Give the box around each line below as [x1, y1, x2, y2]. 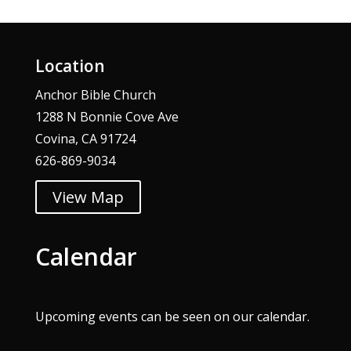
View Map [52, 186, 124, 208]
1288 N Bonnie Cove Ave [34, 107, 179, 125]
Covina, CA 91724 [34, 129, 136, 147]
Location [34, 54, 105, 77]
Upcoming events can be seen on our [34, 307, 257, 325]
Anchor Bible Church [34, 85, 156, 103]
